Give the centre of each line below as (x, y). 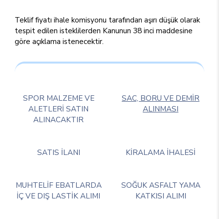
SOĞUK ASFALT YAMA (161, 185)
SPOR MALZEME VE (58, 98)
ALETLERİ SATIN (58, 109)
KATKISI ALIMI (161, 196)
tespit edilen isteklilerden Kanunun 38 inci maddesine (104, 31)
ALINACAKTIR (58, 120)
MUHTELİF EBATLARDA (58, 185)
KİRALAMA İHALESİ (161, 152)
